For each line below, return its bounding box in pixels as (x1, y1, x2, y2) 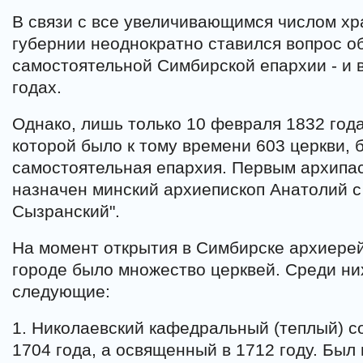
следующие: (12, 282, 110, 301)
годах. (12, 78, 62, 96)
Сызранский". (12, 202, 120, 220)
